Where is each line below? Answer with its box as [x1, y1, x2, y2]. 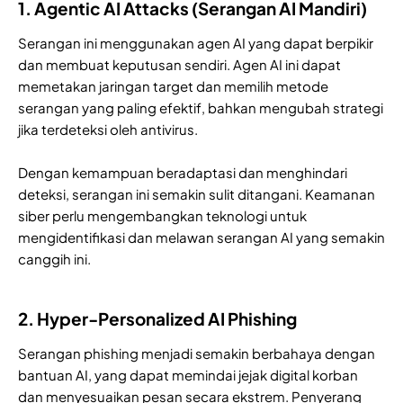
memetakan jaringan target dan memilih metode [18, 76, 328, 94]
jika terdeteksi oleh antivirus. [18, 120, 198, 138]
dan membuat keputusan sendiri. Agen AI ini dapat [18, 55, 341, 73]
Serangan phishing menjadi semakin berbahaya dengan [18, 344, 375, 362]
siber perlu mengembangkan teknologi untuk [18, 206, 307, 224]
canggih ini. [18, 249, 91, 267]
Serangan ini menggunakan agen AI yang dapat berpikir [18, 33, 373, 51]
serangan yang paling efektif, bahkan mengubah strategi [18, 98, 383, 116]
